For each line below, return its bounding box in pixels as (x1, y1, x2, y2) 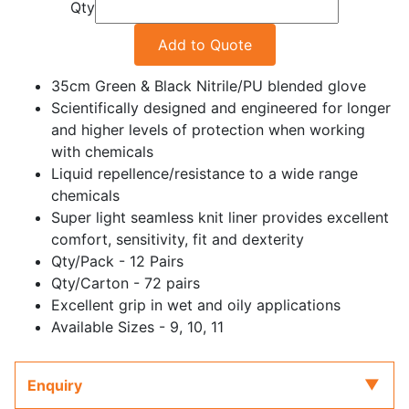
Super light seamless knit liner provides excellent (51, 208, 389, 226)
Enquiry (26, 375, 82, 394)
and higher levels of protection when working (51, 121, 365, 139)
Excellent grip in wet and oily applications (51, 296, 341, 314)
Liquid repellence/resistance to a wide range (51, 164, 358, 183)
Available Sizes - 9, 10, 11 (51, 318, 224, 336)
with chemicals (51, 142, 153, 161)
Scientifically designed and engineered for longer (51, 99, 391, 117)
